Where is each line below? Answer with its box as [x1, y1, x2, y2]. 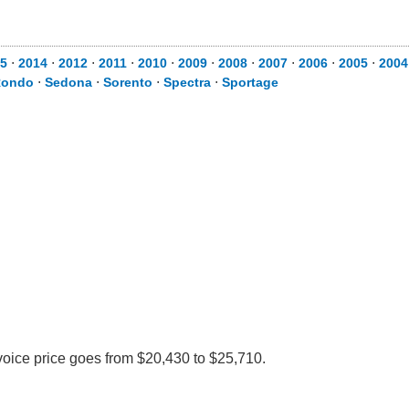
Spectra [163, 75, 211, 89]
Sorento [103, 75, 152, 89]
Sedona [45, 75, 92, 89]
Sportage [222, 75, 278, 89]
